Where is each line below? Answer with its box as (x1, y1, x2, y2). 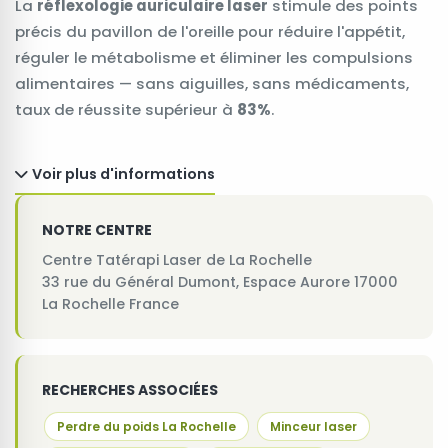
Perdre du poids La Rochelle (57, 417, 236, 435)
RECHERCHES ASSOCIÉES (42, 379, 218, 400)
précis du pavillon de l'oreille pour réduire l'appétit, (15, 21, 405, 43)
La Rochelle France (42, 293, 179, 314)
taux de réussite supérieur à (15, 99, 237, 121)
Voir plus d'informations (32, 163, 215, 184)
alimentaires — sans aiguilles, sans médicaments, (15, 73, 409, 95)
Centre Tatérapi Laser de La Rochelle (42, 249, 312, 270)
